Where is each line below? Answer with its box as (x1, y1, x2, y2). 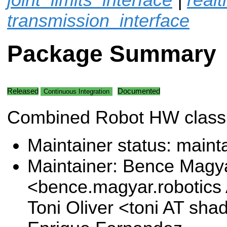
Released (7, 87, 39, 95)
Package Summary (7, 41, 216, 67)
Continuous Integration (44, 87, 109, 95)
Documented (118, 87, 160, 95)
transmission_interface (7, 10, 190, 31)
